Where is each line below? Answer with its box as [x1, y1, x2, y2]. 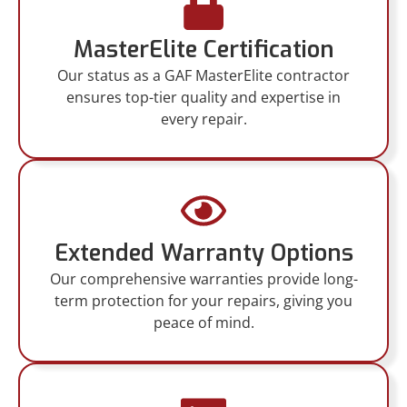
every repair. [160, 109, 247, 130]
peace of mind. [153, 313, 254, 333]
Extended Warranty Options [54, 238, 353, 269]
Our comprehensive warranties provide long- [49, 269, 358, 290]
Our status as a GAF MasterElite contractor [57, 65, 350, 86]
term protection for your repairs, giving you [55, 291, 352, 312]
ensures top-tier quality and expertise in [66, 87, 341, 108]
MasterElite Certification [73, 35, 334, 65]
